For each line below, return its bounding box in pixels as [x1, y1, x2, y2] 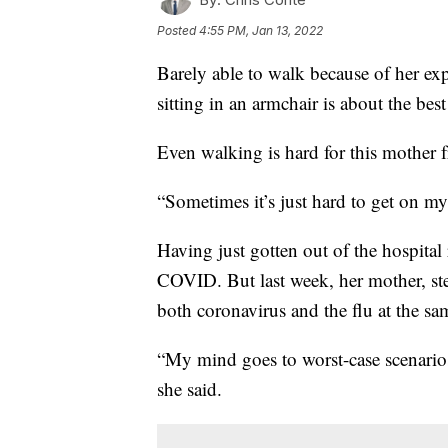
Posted [157, 22, 199, 38]
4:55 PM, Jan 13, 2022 [199, 22, 323, 38]
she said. [157, 375, 222, 401]
